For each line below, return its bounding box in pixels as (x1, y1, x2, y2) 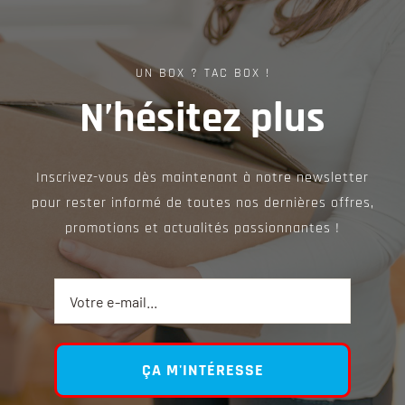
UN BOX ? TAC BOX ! (135, 65, 270, 81)
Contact (22, 49, 74, 68)
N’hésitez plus (80, 91, 325, 146)
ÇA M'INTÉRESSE (141, 360, 264, 381)
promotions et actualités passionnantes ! (65, 219, 340, 238)
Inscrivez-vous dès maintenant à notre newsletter (36, 168, 369, 187)
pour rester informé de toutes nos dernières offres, (31, 193, 374, 212)
